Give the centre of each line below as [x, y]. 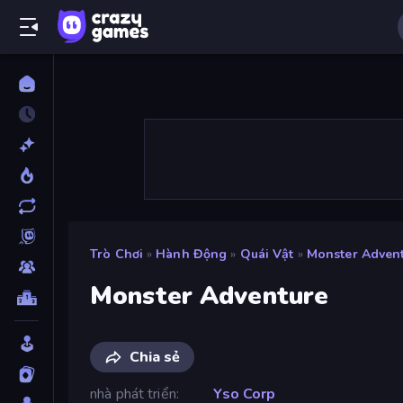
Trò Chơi [117, 254]
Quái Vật [267, 254]
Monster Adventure [210, 296]
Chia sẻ [155, 357]
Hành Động [192, 254]
